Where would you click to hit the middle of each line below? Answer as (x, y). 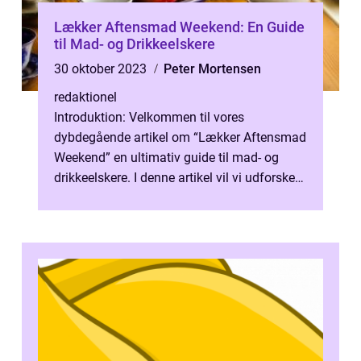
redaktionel (85, 97)
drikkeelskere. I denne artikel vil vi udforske (174, 178)
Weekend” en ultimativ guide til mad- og (166, 158)
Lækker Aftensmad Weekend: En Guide (179, 27)
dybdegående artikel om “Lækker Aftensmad (180, 137)
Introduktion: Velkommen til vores (149, 117)
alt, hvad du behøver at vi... (130, 198)
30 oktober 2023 (102, 69)
